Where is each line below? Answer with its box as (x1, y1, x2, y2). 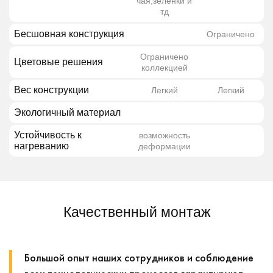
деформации (138, 141, 191, 152)
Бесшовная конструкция (14, 29, 124, 40)
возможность (138, 130, 190, 141)
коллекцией (141, 63, 188, 73)
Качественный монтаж (63, 204, 210, 221)
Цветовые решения (14, 57, 103, 68)
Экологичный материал (14, 107, 121, 118)
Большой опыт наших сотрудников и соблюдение (24, 250, 253, 265)
